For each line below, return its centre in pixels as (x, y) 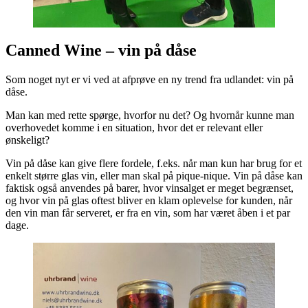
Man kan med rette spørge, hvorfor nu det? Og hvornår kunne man (150, 115)
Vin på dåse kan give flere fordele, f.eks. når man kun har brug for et (154, 164)
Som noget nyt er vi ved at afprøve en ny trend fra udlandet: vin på (150, 80)
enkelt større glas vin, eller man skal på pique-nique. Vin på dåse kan (154, 176)
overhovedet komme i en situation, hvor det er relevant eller (134, 128)
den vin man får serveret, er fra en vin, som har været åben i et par (148, 213)
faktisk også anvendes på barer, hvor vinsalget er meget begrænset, (150, 188)
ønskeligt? (27, 140)
